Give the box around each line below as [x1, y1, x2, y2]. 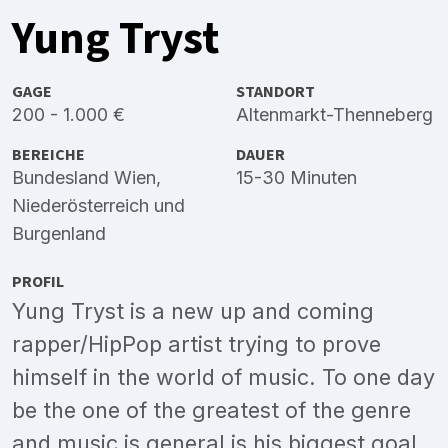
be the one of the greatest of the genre [12, 397, 411, 424]
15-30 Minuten [236, 167, 357, 189]
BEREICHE [12, 143, 85, 167]
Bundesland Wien [12, 167, 156, 189]
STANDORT [236, 80, 315, 104]
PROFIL [12, 270, 64, 294]
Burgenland [12, 223, 106, 245]
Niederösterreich [12, 195, 149, 217]
